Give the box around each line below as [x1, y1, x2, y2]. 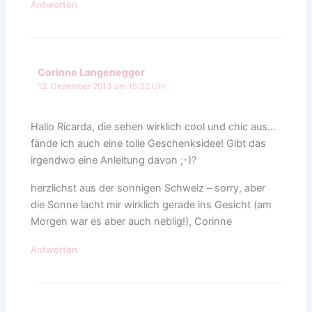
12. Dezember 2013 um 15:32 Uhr [38, 81, 166, 91]
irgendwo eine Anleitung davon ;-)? [31, 153, 197, 166]
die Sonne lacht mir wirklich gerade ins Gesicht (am [31, 198, 272, 211]
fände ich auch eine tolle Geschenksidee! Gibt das [31, 136, 267, 150]
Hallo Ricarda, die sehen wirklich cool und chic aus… [31, 120, 276, 133]
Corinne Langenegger [38, 65, 146, 78]
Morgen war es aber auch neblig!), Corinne [31, 214, 233, 228]
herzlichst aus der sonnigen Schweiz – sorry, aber [31, 181, 266, 194]
